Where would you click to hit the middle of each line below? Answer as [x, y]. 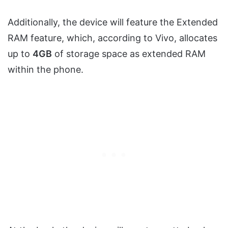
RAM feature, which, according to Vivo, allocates [112, 38]
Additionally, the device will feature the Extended [113, 22]
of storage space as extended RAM [129, 53]
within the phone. [46, 69]
